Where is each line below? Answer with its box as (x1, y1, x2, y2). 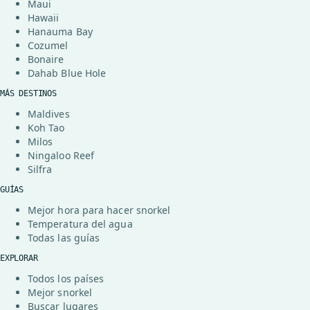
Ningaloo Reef (28, 149, 95, 162)
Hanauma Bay (28, 25, 93, 38)
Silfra (28, 163, 53, 176)
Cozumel (28, 39, 69, 52)
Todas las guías (28, 231, 100, 244)
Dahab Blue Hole (28, 66, 107, 80)
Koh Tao (28, 121, 65, 134)
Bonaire (28, 53, 64, 66)
